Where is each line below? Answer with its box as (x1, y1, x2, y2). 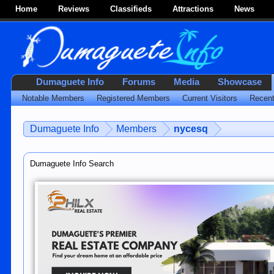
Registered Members (97, 94, 171, 103)
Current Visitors (182, 94, 238, 103)
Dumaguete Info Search (30, 159, 114, 168)
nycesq (174, 124, 209, 134)
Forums (122, 77, 156, 87)
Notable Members (22, 94, 85, 103)
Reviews (58, 4, 89, 13)
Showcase (218, 77, 262, 87)
